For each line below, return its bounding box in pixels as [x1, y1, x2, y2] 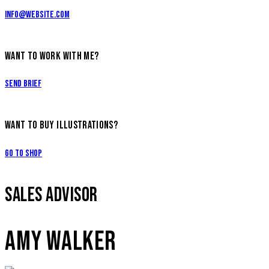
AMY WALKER [5, 225, 116, 258]
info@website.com [5, 8, 70, 20]
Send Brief [5, 78, 41, 90]
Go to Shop [5, 147, 42, 159]
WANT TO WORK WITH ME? [5, 49, 99, 62]
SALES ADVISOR [5, 183, 98, 207]
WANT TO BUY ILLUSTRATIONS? [5, 119, 118, 132]
